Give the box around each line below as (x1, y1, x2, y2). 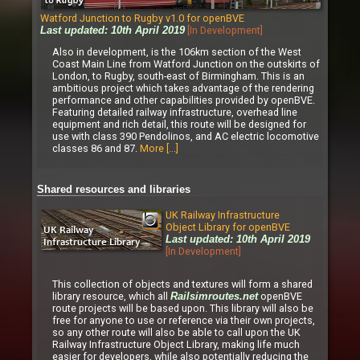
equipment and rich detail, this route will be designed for (52, 118, 306, 131)
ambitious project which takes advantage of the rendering (52, 82, 314, 95)
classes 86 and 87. (52, 142, 140, 155)
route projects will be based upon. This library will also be (52, 301, 313, 314)
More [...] (140, 142, 178, 155)
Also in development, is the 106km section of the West (52, 46, 301, 59)
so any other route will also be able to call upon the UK (52, 325, 301, 338)
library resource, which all (52, 289, 170, 302)
